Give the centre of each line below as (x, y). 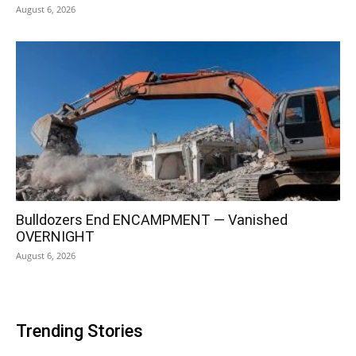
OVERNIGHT (55, 237)
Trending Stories (79, 331)
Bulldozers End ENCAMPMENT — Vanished (152, 220)
